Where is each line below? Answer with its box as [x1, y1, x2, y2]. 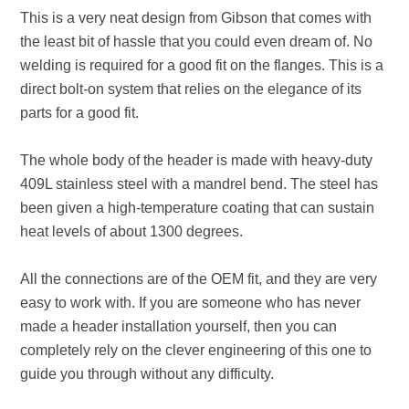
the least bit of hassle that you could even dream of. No [20, 34, 373, 49]
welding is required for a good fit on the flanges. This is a [20, 58, 384, 73]
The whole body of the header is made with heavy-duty [20, 152, 373, 168]
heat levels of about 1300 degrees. [20, 224, 244, 239]
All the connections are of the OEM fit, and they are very [20, 271, 378, 287]
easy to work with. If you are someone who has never [20, 295, 362, 310]
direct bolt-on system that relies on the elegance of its [20, 81, 362, 97]
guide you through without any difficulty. [20, 366, 275, 382]
